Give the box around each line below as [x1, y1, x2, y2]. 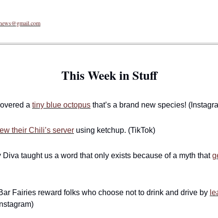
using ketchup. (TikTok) [74, 126, 155, 134]
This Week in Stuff [61, 66, 157, 84]
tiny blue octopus [32, 100, 91, 109]
